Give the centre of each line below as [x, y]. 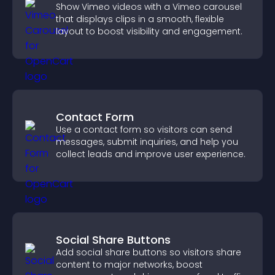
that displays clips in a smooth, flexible [140, 19]
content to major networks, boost [129, 265]
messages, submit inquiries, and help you [147, 142]
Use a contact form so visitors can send [144, 130]
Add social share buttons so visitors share [149, 252]
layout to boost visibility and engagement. [149, 31]
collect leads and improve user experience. [151, 154]
